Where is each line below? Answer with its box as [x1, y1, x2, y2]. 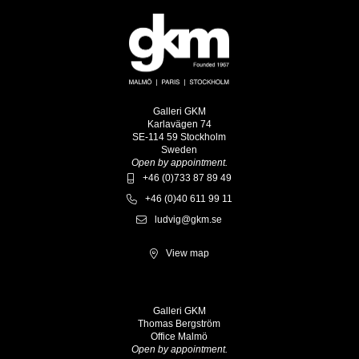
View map [165, 248, 209, 260]
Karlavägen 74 [147, 119, 212, 131]
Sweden [161, 144, 198, 156]
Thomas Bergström [138, 318, 221, 330]
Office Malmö [151, 331, 208, 343]
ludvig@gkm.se [155, 214, 223, 226]
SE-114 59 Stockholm [132, 131, 227, 143]
